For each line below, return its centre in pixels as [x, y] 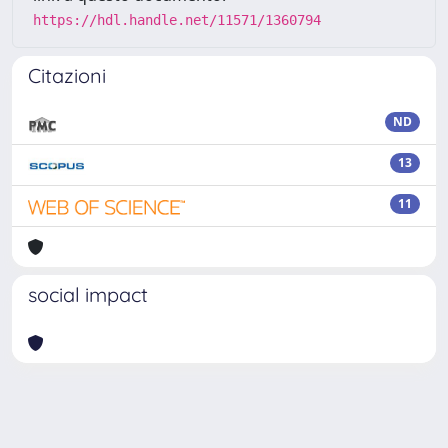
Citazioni [67, 75]
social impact [88, 294]
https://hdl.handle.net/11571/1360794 [177, 19]
